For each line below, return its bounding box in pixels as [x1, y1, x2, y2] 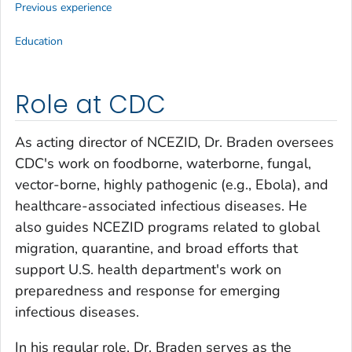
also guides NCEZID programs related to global [15, 217, 320, 236]
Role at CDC [15, 87, 166, 123]
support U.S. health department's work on [15, 259, 281, 279]
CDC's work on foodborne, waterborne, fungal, [15, 153, 311, 173]
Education [15, 34, 63, 49]
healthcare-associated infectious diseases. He [15, 196, 307, 215]
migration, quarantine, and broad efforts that [15, 238, 298, 258]
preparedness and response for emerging [15, 280, 280, 300]
